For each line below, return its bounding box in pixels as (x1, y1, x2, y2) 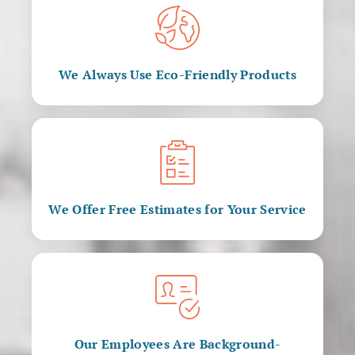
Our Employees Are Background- (74, 335, 281, 353)
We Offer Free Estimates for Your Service (48, 200, 307, 219)
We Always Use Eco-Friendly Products (59, 66, 296, 84)
